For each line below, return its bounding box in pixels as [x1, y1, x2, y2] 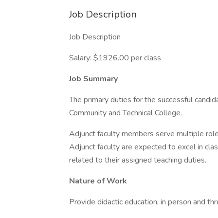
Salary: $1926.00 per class [69, 53, 161, 63]
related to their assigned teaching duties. [69, 155, 206, 165]
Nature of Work [69, 176, 127, 186]
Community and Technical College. [69, 108, 182, 118]
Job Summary [69, 73, 118, 84]
